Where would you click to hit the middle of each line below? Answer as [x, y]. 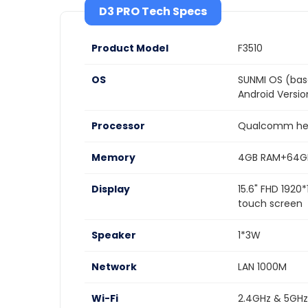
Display [111, 189]
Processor [118, 126]
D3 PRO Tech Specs [153, 11]
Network [114, 267]
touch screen [270, 203]
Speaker [114, 235]
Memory [113, 157]
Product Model [130, 48]
